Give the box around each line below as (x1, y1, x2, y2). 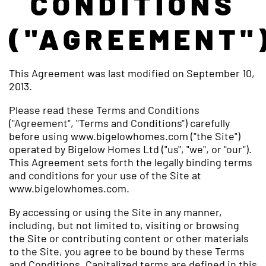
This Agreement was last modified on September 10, (9, 66, 255, 80)
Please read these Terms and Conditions (9, 103, 199, 116)
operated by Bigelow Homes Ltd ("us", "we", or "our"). (9, 142, 252, 156)
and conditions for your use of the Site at (9, 168, 201, 182)
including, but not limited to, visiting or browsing (9, 218, 239, 232)
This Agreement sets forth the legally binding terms (9, 155, 252, 169)
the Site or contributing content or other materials (9, 231, 249, 245)
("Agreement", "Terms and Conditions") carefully (9, 116, 230, 129)
